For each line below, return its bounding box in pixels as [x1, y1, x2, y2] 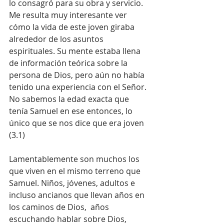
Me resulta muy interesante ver [9, 9, 129, 20]
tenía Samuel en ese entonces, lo [9, 105, 134, 116]
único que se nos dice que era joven [9, 117, 146, 128]
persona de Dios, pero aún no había [9, 69, 146, 80]
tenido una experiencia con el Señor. [9, 81, 146, 92]
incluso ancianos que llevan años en [9, 189, 146, 200]
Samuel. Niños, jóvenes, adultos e [9, 177, 137, 188]
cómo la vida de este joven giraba [9, 21, 136, 32]
